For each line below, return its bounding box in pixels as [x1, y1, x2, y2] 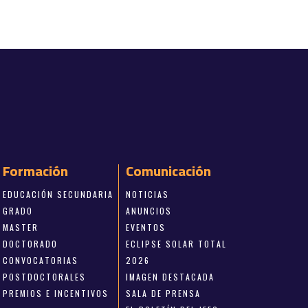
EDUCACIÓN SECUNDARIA [3, 188, 114, 200]
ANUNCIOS [125, 204, 172, 217]
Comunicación [125, 157, 211, 184]
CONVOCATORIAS [3, 254, 79, 266]
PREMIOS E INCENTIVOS [3, 287, 109, 299]
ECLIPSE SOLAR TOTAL [125, 237, 227, 250]
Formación [3, 157, 69, 184]
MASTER [3, 221, 39, 233]
